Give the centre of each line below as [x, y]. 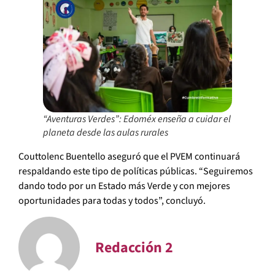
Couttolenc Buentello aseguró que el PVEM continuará [129, 156]
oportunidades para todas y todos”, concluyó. [112, 200]
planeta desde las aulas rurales [106, 132]
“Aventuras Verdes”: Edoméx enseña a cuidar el [137, 119]
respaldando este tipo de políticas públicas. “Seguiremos [136, 171]
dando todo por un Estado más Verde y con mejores [124, 186]
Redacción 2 [134, 248]
